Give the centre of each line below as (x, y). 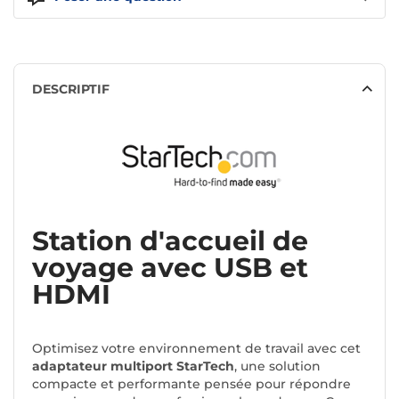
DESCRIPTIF (71, 90)
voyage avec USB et (170, 268)
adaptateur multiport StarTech (133, 366)
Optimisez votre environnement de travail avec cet (196, 349)
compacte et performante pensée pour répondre (191, 384)
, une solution (277, 366)
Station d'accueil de (170, 241)
